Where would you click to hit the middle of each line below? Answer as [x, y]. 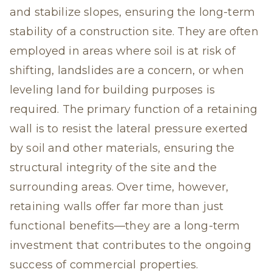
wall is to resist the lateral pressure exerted [129, 129]
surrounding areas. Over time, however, [119, 187]
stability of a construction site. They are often [134, 32]
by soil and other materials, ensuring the [122, 148]
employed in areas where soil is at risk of [123, 51]
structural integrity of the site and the [114, 168]
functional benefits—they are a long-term [125, 226]
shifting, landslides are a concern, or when [127, 70]
